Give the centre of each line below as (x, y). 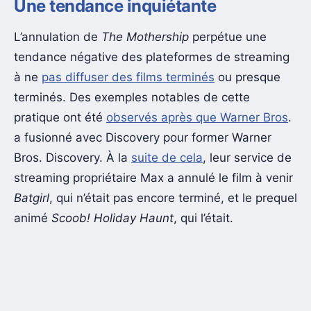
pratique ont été (60, 118)
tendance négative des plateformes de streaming (152, 57)
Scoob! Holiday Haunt (112, 218)
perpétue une (229, 37)
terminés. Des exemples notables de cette (132, 98)
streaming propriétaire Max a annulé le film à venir (153, 178)
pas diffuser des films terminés (128, 77)
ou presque (247, 77)
